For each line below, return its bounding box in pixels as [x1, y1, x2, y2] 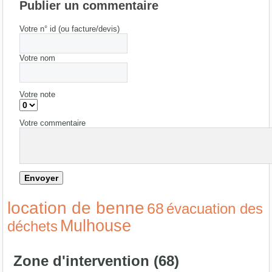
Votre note [19, 89, 56, 99]
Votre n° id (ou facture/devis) [19, 24, 120, 33]
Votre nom [19, 53, 56, 63]
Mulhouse [60, 216, 132, 235]
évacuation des [166, 200, 263, 217]
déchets [7, 217, 58, 234]
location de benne [7, 198, 145, 217]
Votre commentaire [19, 118, 86, 127]
